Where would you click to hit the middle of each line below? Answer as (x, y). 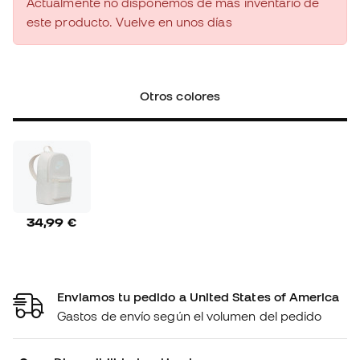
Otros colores (180, 96)
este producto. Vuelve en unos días (129, 22)
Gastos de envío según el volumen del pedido (190, 315)
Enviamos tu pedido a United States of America (198, 296)
